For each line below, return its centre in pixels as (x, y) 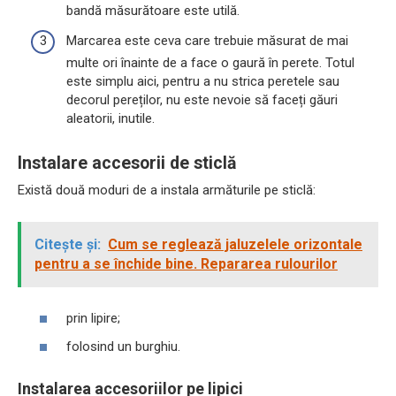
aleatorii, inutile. (110, 118)
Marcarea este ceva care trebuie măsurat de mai (207, 40)
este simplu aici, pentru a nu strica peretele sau (203, 81)
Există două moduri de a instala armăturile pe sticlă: (167, 190)
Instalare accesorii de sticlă (127, 164)
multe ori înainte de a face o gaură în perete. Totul (210, 62)
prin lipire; (93, 319)
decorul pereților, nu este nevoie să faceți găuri (202, 99)
